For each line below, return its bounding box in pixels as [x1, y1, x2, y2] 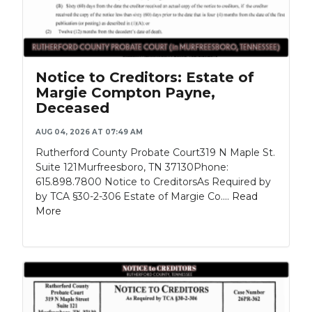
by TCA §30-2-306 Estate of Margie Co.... [36, 190, 232, 203]
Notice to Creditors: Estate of [36, 69, 254, 86]
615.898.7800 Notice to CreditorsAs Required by [36, 175, 271, 189]
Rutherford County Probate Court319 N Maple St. [36, 146, 275, 159]
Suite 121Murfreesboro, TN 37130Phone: [36, 161, 228, 174]
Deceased [36, 100, 109, 117]
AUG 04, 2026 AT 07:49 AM [36, 127, 143, 137]
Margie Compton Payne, [36, 84, 215, 102]
